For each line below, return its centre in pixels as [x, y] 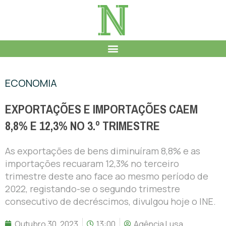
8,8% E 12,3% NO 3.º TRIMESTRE [82, 126]
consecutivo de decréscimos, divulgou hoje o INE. [110, 201]
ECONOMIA [31, 83]
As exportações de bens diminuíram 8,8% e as [103, 151]
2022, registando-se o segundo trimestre [93, 188]
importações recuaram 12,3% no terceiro [92, 163]
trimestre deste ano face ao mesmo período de [107, 176]
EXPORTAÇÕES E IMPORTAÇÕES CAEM [101, 109]
